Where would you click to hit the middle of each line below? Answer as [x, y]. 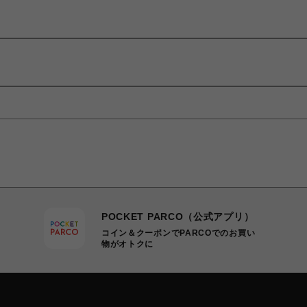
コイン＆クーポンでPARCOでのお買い [178, 233]
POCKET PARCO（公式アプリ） [177, 217]
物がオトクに [127, 244]
